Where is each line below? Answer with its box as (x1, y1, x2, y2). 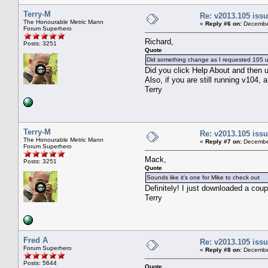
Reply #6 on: (205, 20, 242, 27)
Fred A (23, 235, 48, 245)
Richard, (145, 36, 173, 46)
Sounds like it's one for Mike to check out (147, 173, 260, 181)
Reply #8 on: (205, 246, 242, 253)
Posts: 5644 (23, 259, 57, 266)
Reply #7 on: (205, 138, 242, 145)
